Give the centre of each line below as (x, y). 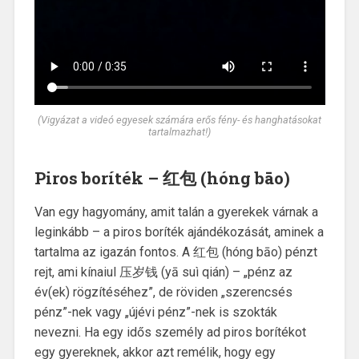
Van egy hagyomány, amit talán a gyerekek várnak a (176, 212)
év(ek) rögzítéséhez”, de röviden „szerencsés (163, 292)
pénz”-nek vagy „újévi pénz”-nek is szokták (155, 312)
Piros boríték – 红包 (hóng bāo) (162, 177)
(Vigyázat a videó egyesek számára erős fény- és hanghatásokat (179, 119)
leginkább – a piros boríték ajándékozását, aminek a (179, 232)
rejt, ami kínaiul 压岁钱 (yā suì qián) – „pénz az (163, 272)
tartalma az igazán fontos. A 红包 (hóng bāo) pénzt (175, 252)
